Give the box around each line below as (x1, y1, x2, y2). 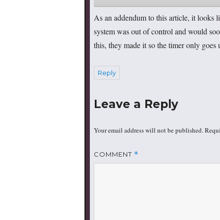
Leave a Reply (94, 97, 178, 111)
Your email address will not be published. (94, 126, 203, 135)
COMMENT (94, 150, 134, 159)
